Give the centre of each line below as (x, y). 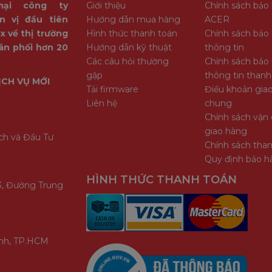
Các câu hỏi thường (127, 61)
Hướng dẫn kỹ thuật (129, 47)
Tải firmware (112, 89)
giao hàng (226, 131)
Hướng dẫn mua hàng (133, 19)
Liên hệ (101, 103)
